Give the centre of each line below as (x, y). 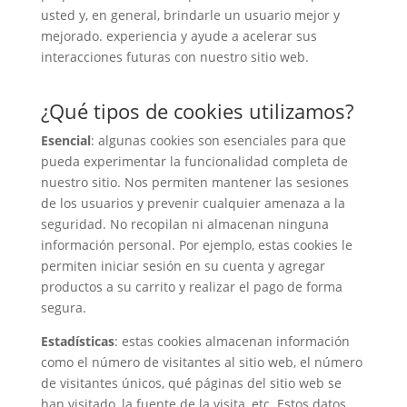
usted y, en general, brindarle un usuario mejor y (190, 15)
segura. (63, 307)
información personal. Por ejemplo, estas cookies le (196, 244)
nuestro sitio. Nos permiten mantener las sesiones (194, 182)
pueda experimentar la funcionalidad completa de (194, 161)
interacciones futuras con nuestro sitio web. (174, 56)
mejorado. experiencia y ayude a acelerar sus (179, 35)
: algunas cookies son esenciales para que (218, 140)
